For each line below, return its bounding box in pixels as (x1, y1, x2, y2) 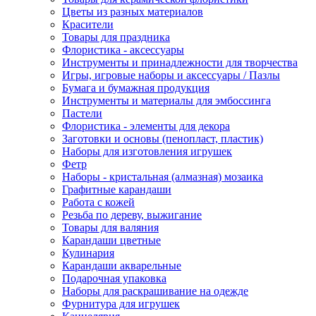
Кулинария (62, 246, 114, 259)
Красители (62, 18, 114, 30)
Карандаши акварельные (62, 259, 181, 272)
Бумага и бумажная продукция (62, 81, 209, 94)
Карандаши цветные (62, 233, 161, 246)
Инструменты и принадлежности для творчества (62, 56, 298, 68)
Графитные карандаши (62, 183, 171, 195)
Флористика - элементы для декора (62, 119, 230, 132)
